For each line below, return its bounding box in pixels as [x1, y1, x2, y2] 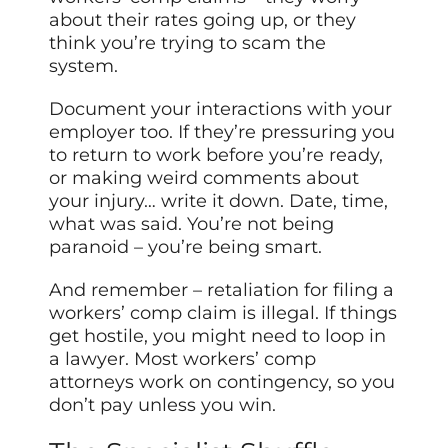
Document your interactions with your [49, 97, 393, 120]
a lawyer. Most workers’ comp [49, 347, 317, 370]
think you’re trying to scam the [49, 31, 327, 54]
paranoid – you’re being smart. [49, 235, 323, 258]
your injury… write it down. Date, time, [49, 189, 389, 212]
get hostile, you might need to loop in [49, 324, 387, 347]
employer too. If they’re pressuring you [49, 120, 396, 143]
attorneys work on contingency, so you [49, 370, 396, 393]
